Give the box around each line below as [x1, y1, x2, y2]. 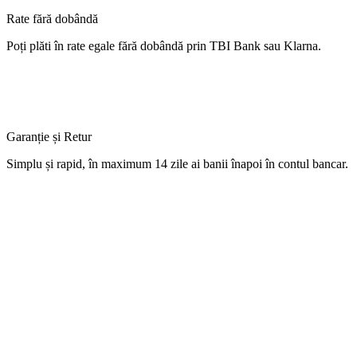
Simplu [6, 156, 45, 171]
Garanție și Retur [6, 129, 92, 143]
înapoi [231, 156, 262, 171]
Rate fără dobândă [6, 11, 98, 25]
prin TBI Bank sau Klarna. [183, 38, 321, 53]
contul [278, 156, 309, 171]
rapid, [53, 156, 88, 171]
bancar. [309, 156, 348, 171]
